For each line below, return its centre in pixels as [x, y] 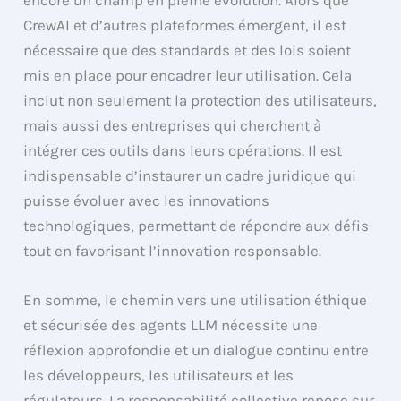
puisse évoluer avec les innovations [147, 200]
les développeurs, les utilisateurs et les [159, 375]
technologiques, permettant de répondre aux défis [196, 225]
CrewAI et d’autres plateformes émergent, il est [185, 25]
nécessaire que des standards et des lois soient [188, 50]
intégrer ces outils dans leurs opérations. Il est [183, 150]
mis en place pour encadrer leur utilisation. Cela [188, 75]
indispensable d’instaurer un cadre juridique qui [190, 175]
